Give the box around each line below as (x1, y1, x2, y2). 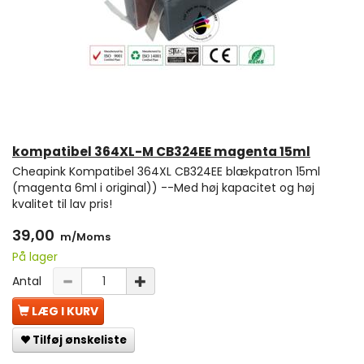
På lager (12, 249, 58, 266)
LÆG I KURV (32, 303, 98, 320)
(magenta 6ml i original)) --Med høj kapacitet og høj (12, 180, 314, 197)
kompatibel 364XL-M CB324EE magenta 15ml (12, 143, 310, 161)
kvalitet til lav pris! (12, 196, 112, 213)
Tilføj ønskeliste (32, 332, 127, 349)
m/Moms (58, 230, 110, 245)
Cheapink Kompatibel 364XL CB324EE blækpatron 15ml (12, 163, 320, 180)
